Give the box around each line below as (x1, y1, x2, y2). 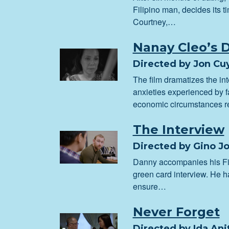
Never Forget (132, 204, 220, 219)
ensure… (132, 180, 166, 192)
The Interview (132, 122, 224, 137)
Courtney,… (132, 16, 176, 28)
